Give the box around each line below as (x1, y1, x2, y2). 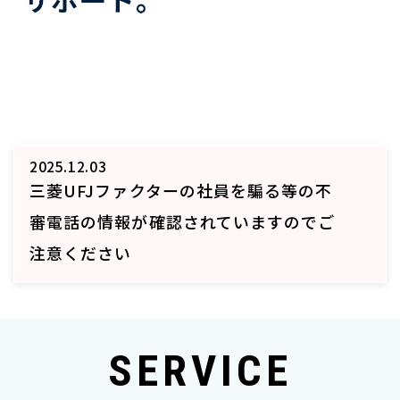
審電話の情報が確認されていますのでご (29, 209, 336, 233)
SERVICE (108, 345, 292, 396)
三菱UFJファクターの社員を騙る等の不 (29, 178, 333, 202)
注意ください (29, 240, 132, 264)
